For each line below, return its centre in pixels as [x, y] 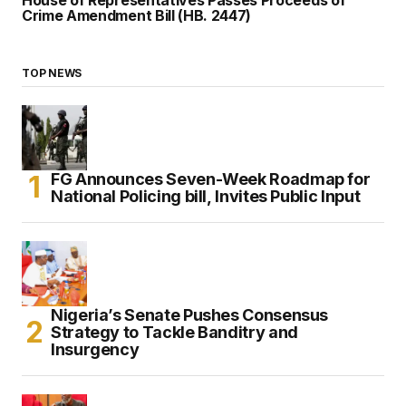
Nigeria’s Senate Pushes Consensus [190, 314]
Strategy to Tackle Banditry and [174, 332]
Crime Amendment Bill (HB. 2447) [137, 15]
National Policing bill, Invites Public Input [206, 196]
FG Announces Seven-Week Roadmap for [211, 179]
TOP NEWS [52, 72]
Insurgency [95, 349]
